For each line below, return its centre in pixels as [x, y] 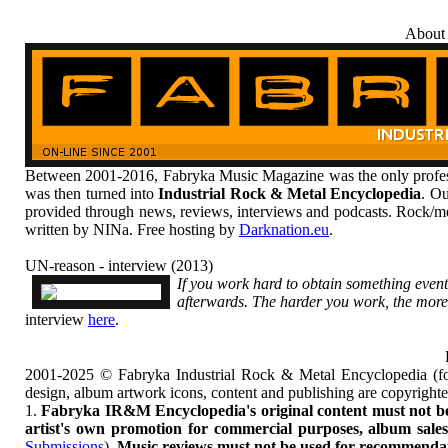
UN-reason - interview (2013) [119, 265]
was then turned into [92, 193]
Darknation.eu [284, 229]
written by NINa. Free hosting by [132, 229]
